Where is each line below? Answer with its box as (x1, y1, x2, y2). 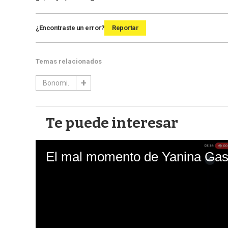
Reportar (112, 24, 138, 32)
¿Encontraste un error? (36, 24, 104, 32)
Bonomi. (43, 79, 69, 88)
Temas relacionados (36, 58, 102, 66)
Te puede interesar (46, 115, 178, 132)
